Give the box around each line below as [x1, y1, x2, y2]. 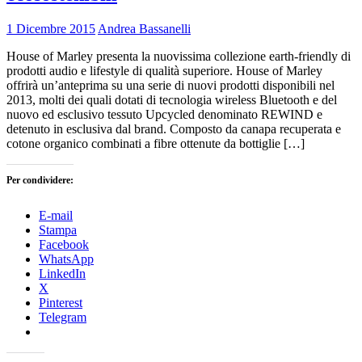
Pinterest [39, 295, 82, 309]
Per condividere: [6, 174, 74, 186]
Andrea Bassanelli [98, 21, 191, 36]
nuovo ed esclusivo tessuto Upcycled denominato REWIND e [6, 107, 322, 121]
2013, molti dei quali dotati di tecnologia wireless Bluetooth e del [6, 92, 337, 107]
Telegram [39, 309, 86, 324]
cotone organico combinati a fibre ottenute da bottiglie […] [6, 136, 305, 150]
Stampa [39, 222, 77, 237]
